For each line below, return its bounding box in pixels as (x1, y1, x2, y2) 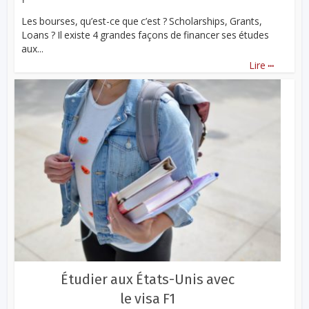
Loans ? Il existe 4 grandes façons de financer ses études (21, 28, 270, 42)
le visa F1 (120, 290, 175, 308)
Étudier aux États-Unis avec (61, 271, 235, 288)
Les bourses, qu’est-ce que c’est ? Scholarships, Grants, (21, 14, 263, 28)
